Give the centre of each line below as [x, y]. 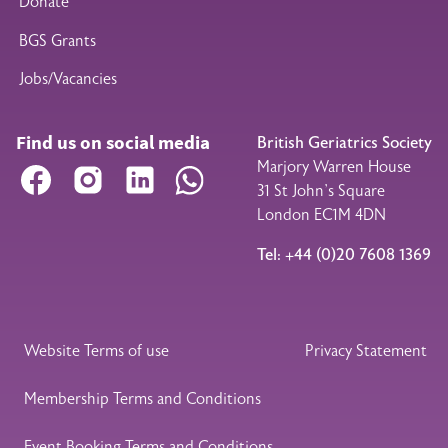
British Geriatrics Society [344, 143]
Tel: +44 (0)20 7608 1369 [344, 255]
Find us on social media [113, 142]
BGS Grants [58, 40]
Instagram [137, 173]
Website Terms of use [96, 351]
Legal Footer [64, 341]
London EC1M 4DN [321, 215]
